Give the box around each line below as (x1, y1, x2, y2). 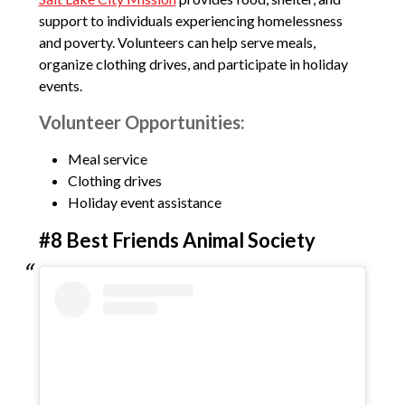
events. (38, 76, 82, 94)
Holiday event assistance (67, 193, 221, 211)
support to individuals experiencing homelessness (38, 11, 343, 29)
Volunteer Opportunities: (38, 110, 245, 133)
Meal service (67, 149, 147, 167)
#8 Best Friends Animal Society (38, 227, 316, 252)
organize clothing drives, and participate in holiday (38, 54, 348, 72)
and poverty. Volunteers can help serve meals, (38, 33, 316, 51)
